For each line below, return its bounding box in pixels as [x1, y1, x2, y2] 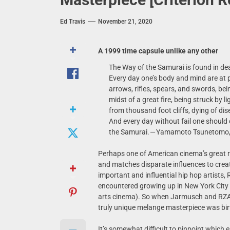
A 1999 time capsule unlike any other [98, 47, 218, 55]
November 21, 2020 [98, 18, 152, 25]
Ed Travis [60, 18, 85, 25]
